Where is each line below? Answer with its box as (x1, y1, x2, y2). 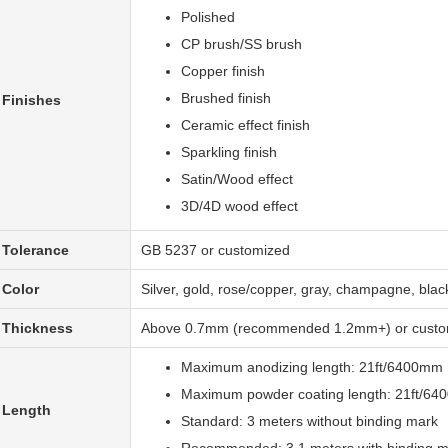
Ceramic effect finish (181, 117, 310, 133)
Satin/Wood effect (181, 171, 293, 187)
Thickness (2, 320, 73, 336)
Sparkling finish (181, 144, 277, 160)
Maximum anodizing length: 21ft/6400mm (181, 359, 443, 375)
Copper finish (181, 63, 265, 79)
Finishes (2, 92, 61, 108)
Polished (181, 9, 235, 25)
